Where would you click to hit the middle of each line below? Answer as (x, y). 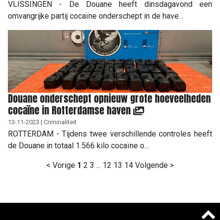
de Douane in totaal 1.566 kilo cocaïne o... (78, 145)
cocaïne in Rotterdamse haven (70, 110)
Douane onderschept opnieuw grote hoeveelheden (109, 98)
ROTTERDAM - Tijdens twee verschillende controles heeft (110, 134)
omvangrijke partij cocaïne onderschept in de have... (96, 16)
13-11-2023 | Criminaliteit (42, 122)
